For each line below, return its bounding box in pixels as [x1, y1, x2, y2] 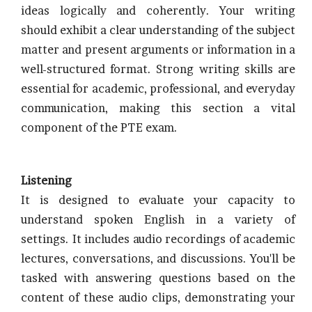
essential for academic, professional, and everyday [21, 81, 295, 95]
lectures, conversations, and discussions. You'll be [21, 251, 295, 265]
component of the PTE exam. [21, 120, 178, 134]
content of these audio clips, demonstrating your [21, 290, 295, 304]
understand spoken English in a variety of [21, 212, 295, 226]
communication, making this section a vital [21, 101, 295, 115]
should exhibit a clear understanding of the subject [21, 23, 295, 37]
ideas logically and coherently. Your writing [21, 3, 295, 17]
